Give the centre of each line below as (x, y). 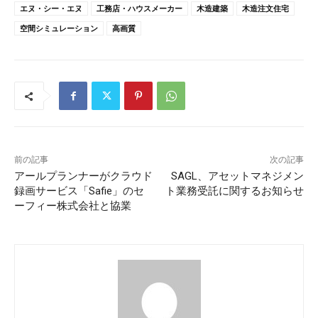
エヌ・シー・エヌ (51, 9)
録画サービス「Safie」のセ (79, 191)
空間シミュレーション (59, 28)
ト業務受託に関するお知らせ (234, 191)
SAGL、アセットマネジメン (237, 176)
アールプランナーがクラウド (83, 176)
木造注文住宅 (265, 9)
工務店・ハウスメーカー (139, 9)
